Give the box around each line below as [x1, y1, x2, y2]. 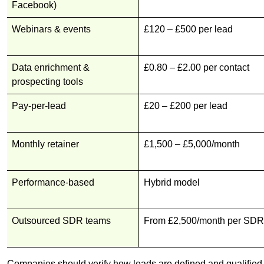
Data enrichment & [12, 62, 90, 73]
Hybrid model [144, 177, 200, 188]
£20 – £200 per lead [144, 101, 227, 111]
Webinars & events [12, 24, 91, 35]
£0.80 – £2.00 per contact [144, 62, 249, 73]
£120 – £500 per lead [144, 24, 233, 35]
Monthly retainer [12, 139, 79, 150]
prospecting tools [12, 77, 83, 87]
